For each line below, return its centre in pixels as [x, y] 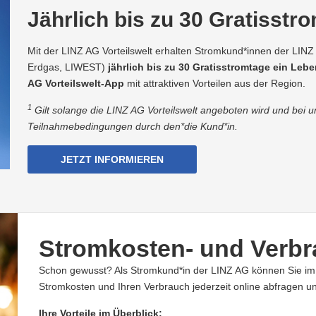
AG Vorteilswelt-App [76, 84]
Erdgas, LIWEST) [68, 67]
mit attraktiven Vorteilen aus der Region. [215, 84]
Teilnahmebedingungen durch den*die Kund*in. [133, 127]
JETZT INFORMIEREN [112, 160]
